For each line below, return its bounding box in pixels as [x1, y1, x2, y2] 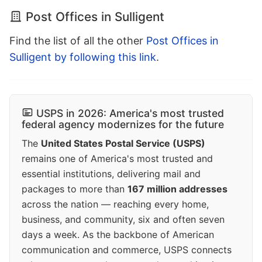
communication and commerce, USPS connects [22, 243, 232, 256]
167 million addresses [127, 182, 227, 195]
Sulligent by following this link [9, 50, 156, 63]
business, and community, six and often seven [22, 213, 225, 225]
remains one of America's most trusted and [22, 152, 213, 164]
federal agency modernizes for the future [22, 118, 224, 130]
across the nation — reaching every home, [22, 198, 209, 210]
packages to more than [22, 182, 127, 195]
